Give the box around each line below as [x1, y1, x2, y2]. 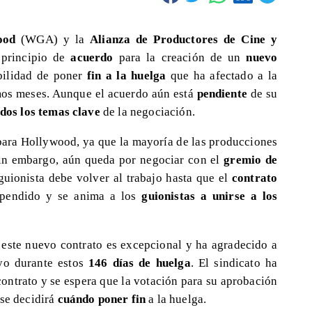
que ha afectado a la [166, 68, 278, 82]
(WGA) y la [15, 31, 91, 46]
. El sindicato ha [190, 255, 278, 270]
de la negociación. [102, 104, 195, 118]
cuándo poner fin [57, 291, 149, 306]
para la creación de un [113, 49, 241, 64]
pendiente [196, 86, 247, 100]
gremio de [219, 153, 278, 167]
